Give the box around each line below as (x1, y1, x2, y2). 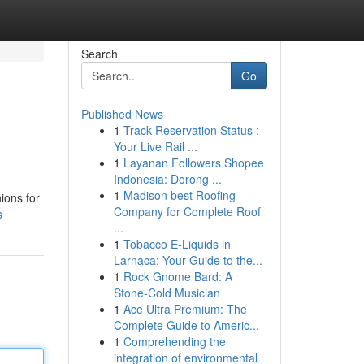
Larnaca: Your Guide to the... (113, 252, 262, 268)
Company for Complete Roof (113, 203, 261, 219)
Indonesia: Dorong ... (113, 171, 222, 187)
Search (80, 45, 118, 62)
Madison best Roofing (123, 187, 236, 203)
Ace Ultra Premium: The (123, 301, 247, 317)
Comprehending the (123, 333, 226, 349)
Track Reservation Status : (123, 122, 259, 138)
